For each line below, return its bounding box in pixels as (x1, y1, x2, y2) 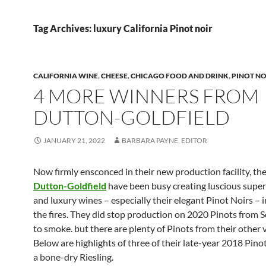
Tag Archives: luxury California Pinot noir (33, 23, 213, 34)
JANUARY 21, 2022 (43, 136, 105, 145)
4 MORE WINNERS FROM (33, 84, 259, 108)
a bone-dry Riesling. (33, 251, 113, 262)
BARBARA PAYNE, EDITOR (122, 136, 207, 145)
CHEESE (101, 71, 128, 80)
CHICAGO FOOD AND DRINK (131, 71, 229, 80)
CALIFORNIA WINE (33, 71, 98, 80)
